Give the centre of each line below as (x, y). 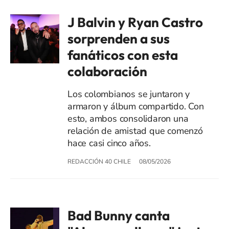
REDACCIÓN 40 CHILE (99, 161)
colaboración (107, 71)
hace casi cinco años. (109, 143)
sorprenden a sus (119, 38)
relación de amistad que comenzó (135, 131)
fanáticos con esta (123, 55)
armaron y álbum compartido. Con (136, 106)
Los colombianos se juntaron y (129, 94)
